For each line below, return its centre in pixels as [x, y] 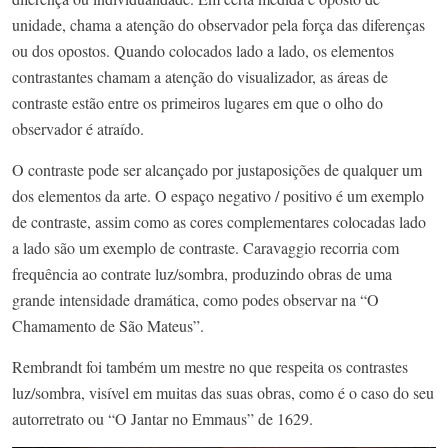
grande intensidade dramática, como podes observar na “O [195, 299]
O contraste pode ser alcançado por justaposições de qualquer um [217, 169]
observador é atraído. [78, 128]
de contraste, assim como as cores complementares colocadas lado [219, 221]
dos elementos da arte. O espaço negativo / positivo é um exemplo [218, 195]
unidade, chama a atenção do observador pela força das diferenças [218, 24]
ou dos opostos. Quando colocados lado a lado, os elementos [203, 50]
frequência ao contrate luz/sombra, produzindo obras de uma [202, 273]
